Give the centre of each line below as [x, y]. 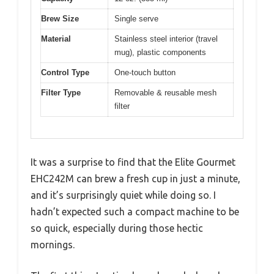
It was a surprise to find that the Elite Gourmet [133, 162]
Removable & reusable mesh [165, 93]
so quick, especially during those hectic [117, 228]
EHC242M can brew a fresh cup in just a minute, [135, 178]
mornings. [53, 244]
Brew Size [60, 19]
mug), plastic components [160, 53]
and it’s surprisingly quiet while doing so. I [123, 195]
